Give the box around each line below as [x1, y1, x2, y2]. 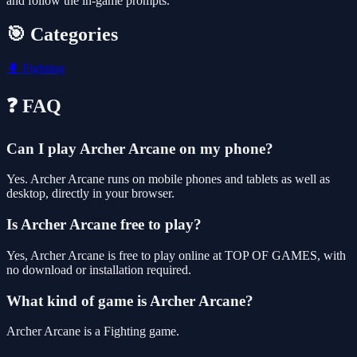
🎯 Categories [6, 23, 118, 45]
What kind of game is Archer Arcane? [6, 292, 253, 309]
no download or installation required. [6, 262, 191, 277]
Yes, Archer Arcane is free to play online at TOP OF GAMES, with [6, 248, 346, 262]
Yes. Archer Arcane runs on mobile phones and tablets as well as [6, 172, 330, 186]
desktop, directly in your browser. [6, 186, 175, 201]
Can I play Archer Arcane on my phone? [6, 139, 273, 157]
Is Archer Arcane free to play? [6, 216, 202, 233]
